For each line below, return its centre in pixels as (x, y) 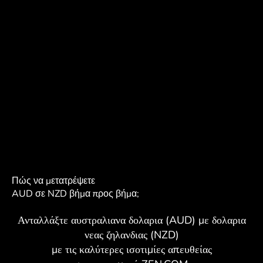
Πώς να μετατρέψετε (53, 181)
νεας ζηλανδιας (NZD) (131, 235)
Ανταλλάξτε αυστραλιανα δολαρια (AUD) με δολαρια (131, 220)
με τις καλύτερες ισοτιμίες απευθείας (131, 249)
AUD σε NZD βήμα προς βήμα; (75, 193)
